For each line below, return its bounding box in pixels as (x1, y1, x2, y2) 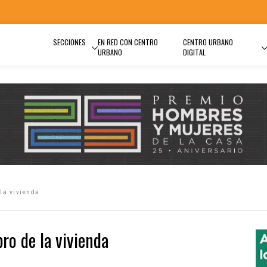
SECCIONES (53, 37, 86, 47)
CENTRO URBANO (182, 37, 233, 47)
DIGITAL (182, 47, 206, 57)
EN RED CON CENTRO (98, 37, 158, 47)
